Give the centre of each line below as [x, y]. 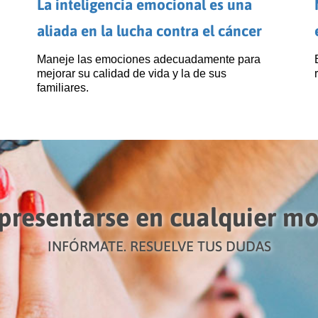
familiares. [63, 88]
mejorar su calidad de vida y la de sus [132, 74]
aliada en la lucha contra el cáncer [150, 30]
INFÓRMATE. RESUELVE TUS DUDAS [159, 246]
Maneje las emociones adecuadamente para [149, 60]
